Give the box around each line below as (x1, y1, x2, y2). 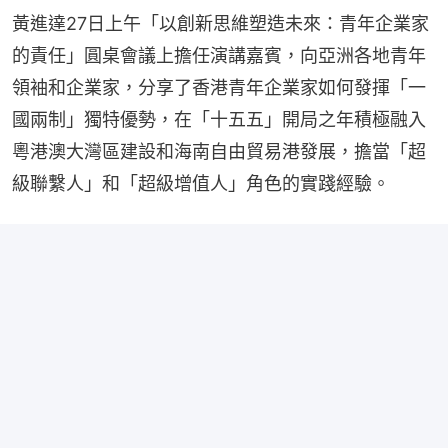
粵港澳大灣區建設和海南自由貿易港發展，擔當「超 (12, 141, 426, 163)
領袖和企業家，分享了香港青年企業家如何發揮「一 (12, 77, 426, 99)
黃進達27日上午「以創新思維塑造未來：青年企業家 (12, 13, 429, 35)
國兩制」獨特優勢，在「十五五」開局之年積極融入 (12, 109, 426, 131)
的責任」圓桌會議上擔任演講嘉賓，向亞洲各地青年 (12, 45, 426, 67)
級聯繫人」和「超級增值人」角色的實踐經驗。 (12, 173, 390, 195)
